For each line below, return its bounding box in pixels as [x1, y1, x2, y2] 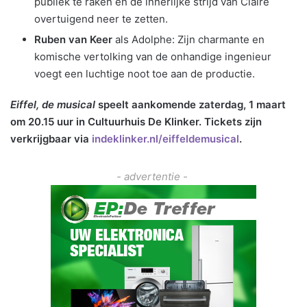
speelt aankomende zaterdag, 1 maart [95, 97, 286, 111]
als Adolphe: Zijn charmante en [112, 32, 265, 46]
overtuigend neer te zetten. [34, 12, 168, 25]
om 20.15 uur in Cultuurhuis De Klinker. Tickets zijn [10, 114, 262, 128]
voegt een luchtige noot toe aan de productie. [34, 66, 255, 80]
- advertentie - [116, 169, 191, 183]
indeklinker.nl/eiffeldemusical [92, 132, 239, 145]
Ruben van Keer [34, 32, 112, 46]
